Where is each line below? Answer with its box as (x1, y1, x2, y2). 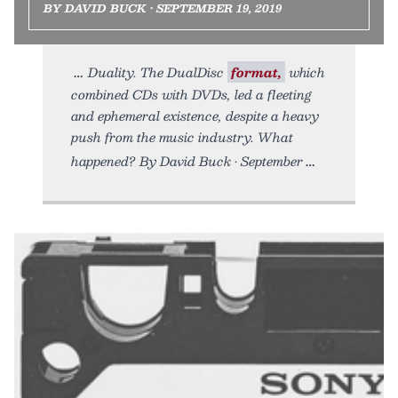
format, (231, 60, 282, 83)
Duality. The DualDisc (88, 60, 227, 83)
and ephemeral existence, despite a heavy (71, 104, 319, 126)
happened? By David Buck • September (71, 149, 303, 171)
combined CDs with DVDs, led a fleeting (71, 83, 312, 105)
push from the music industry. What (71, 125, 293, 147)
